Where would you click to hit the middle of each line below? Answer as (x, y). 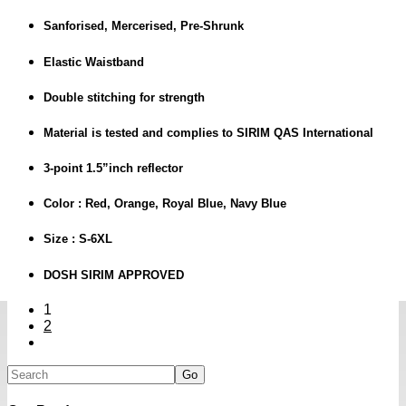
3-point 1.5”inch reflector (113, 169)
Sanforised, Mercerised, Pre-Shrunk (144, 26)
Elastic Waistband (94, 62)
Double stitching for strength (124, 97)
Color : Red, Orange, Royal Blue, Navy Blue (165, 204)
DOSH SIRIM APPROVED (114, 275)
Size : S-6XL (78, 239)
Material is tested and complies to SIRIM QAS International (208, 132)
